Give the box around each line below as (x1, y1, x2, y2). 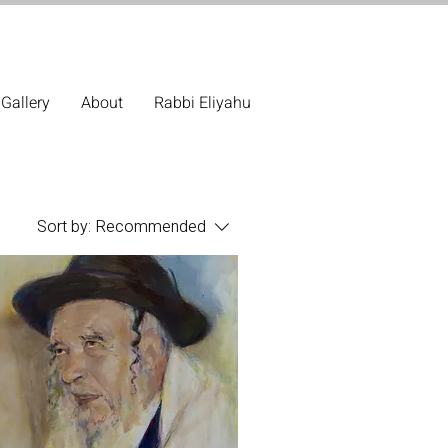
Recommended (95, 215, 206, 240)
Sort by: (37, 215, 91, 240)
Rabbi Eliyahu (153, 91, 251, 115)
